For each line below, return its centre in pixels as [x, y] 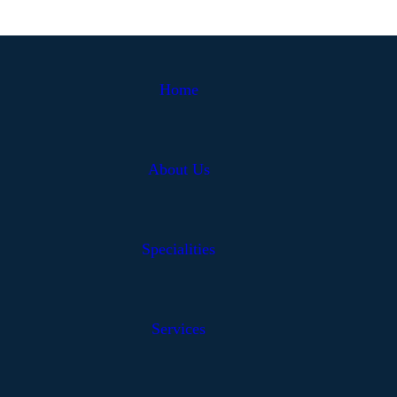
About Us [179, 169]
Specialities [179, 249]
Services [179, 329]
